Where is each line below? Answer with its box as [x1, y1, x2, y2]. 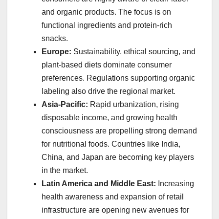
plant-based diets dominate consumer [42, 60, 172, 69]
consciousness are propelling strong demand [42, 126, 197, 135]
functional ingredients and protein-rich [42, 21, 172, 29]
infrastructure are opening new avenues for [42, 205, 189, 214]
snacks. [42, 34, 68, 43]
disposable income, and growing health [42, 113, 177, 122]
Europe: [42, 47, 71, 56]
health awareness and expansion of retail [42, 192, 184, 201]
